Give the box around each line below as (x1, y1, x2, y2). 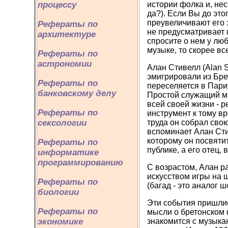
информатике (38, 148, 99, 157)
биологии (38, 187, 79, 197)
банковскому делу (38, 89, 116, 98)
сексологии (38, 118, 87, 128)
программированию (38, 158, 123, 167)
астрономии (38, 59, 92, 69)
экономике (38, 217, 83, 226)
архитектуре (38, 30, 96, 39)
